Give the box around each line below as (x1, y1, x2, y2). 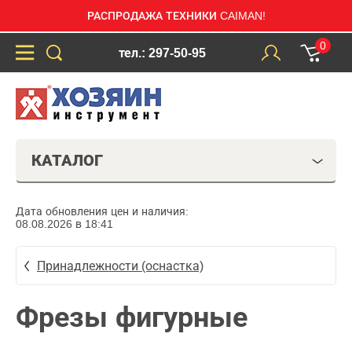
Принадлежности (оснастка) (37, 258, 203, 273)
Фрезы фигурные (16, 301, 247, 333)
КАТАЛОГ (31, 152, 103, 169)
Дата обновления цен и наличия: (16, 205, 189, 218)
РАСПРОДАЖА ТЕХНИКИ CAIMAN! (86, 9, 266, 22)
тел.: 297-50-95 (118, 46, 206, 60)
